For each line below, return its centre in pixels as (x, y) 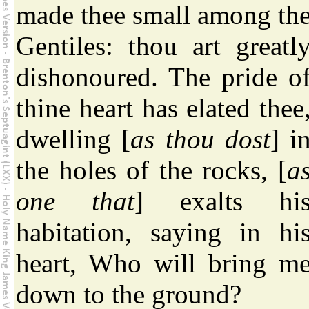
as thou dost (200, 139)
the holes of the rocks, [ (151, 170)
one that (75, 201)
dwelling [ (73, 139)
